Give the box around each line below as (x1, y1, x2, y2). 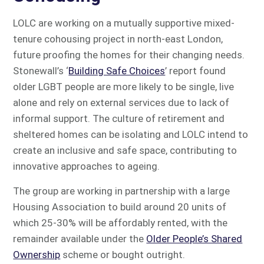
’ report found (165, 65, 226, 77)
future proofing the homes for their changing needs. (13, 49, 245, 61)
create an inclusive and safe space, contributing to (13, 144, 237, 156)
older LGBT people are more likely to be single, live (13, 81, 235, 93)
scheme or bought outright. (60, 249, 186, 260)
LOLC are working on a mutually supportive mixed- (13, 17, 235, 29)
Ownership (13, 249, 61, 260)
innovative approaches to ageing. (13, 160, 160, 172)
